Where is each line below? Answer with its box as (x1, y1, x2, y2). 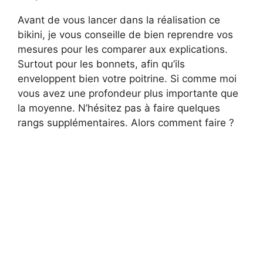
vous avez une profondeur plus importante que (18, 87, 238, 99)
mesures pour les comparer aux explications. (18, 43, 228, 55)
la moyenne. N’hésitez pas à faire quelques (18, 102, 220, 114)
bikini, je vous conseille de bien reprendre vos (18, 28, 233, 41)
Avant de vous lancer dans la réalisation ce (18, 14, 220, 26)
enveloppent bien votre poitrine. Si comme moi (18, 72, 237, 85)
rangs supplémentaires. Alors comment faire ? (18, 116, 234, 129)
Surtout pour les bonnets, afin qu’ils (18, 58, 185, 70)
